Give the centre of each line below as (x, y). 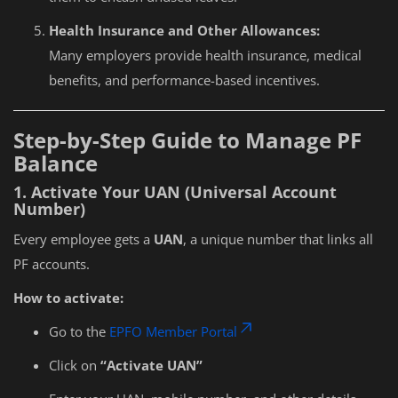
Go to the (79, 331)
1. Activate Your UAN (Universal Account (175, 192)
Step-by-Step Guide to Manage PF (187, 140)
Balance (56, 163)
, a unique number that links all (278, 239)
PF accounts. (52, 264)
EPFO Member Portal (173, 331)
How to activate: (68, 298)
